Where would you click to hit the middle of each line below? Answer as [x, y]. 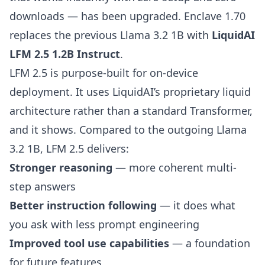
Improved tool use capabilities [89, 243]
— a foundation [210, 243]
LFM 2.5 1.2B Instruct [65, 54]
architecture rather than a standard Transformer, [131, 111]
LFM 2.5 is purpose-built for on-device [104, 73]
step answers [43, 186]
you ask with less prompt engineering [104, 224]
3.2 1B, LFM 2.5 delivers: [69, 148]
